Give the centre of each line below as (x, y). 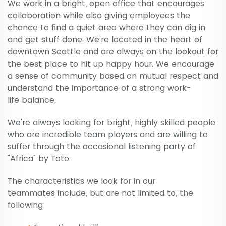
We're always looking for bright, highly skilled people (111, 123)
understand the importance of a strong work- (99, 88)
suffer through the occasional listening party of (102, 147)
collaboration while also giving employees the (99, 16)
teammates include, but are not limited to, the (100, 193)
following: (26, 205)
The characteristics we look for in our (81, 181)
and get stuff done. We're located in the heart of (105, 40)
